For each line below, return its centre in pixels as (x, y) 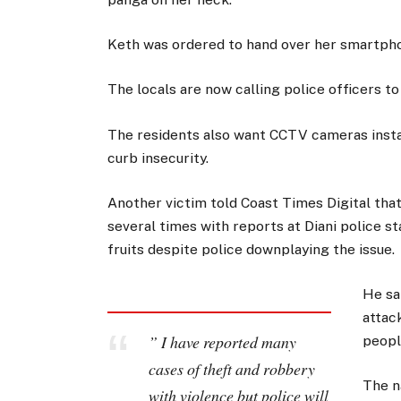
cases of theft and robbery (231, 369)
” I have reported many (222, 342)
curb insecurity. (158, 158)
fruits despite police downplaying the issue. (251, 249)
